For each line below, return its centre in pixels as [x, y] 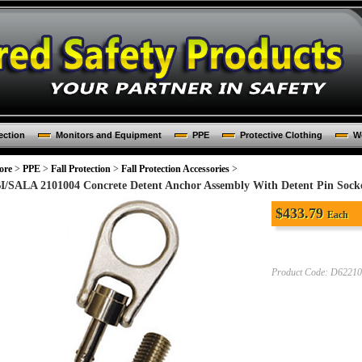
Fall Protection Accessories [175, 169]
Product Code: [300, 272]
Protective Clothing [281, 135]
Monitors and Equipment [108, 135]
